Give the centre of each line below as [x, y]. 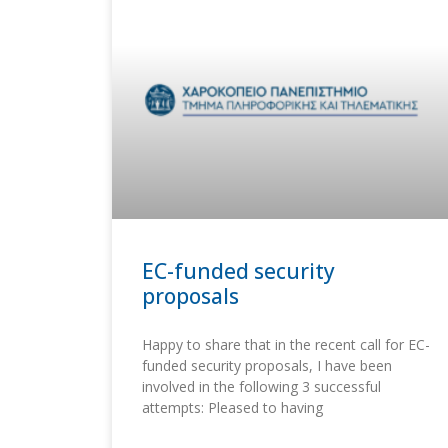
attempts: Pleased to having [232, 407]
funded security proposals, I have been [267, 365]
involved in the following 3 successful [261, 386]
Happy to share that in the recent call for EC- [286, 344]
